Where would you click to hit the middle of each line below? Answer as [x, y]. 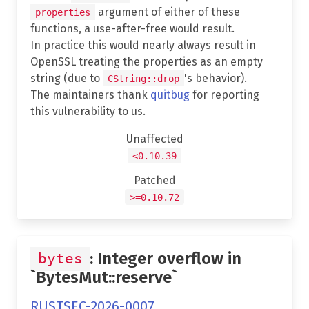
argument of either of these [168, 12]
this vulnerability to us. [88, 111]
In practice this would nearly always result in [143, 45]
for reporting [225, 94]
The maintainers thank [90, 94]
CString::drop [143, 78]
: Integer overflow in [166, 258]
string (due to [67, 78]
